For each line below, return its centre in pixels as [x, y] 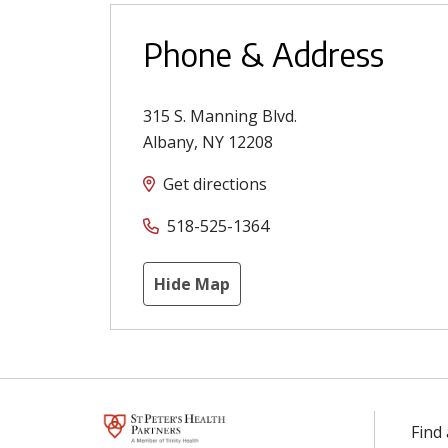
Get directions [215, 184]
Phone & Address [263, 54]
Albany [168, 142]
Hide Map [192, 284]
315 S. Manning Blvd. [220, 116]
